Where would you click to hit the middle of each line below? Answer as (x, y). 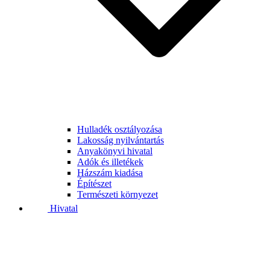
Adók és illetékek (110, 162)
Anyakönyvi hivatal (115, 151)
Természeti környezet (118, 194)
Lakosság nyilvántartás (121, 140)
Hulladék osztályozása (120, 129)
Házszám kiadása (110, 172)
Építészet (94, 183)
